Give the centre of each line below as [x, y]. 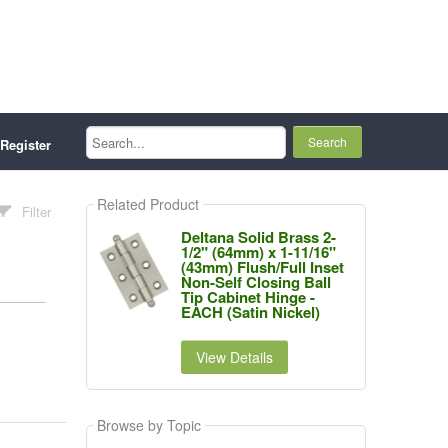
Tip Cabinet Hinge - [247, 297]
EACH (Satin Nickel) [250, 312]
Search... [111, 131]
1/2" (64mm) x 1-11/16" [258, 252]
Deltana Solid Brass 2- [258, 237]
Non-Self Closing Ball [255, 282]
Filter [37, 211]
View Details [234, 357]
